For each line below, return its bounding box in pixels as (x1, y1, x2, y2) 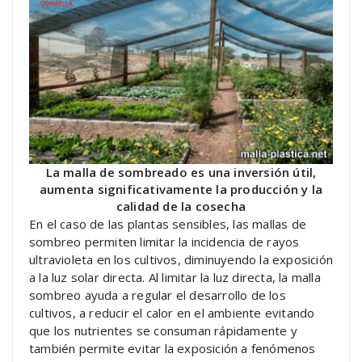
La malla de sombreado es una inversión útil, (45, 163, 317, 180)
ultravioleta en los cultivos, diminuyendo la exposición (29, 250, 334, 267)
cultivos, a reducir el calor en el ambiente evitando (29, 304, 315, 321)
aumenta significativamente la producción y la (39, 180, 322, 197)
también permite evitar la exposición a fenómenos (29, 339, 316, 356)
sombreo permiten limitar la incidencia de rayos (29, 233, 300, 250)
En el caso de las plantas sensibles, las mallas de (29, 215, 307, 232)
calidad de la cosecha (116, 197, 246, 214)
